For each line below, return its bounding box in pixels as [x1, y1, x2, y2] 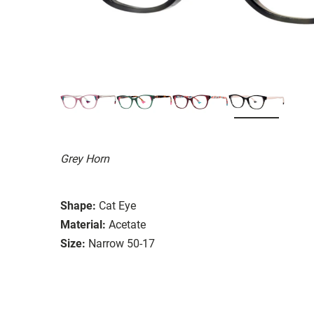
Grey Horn [60, 151, 109, 165]
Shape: [60, 198, 96, 212]
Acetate [109, 217, 146, 231]
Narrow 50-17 [88, 236, 155, 250]
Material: [60, 217, 106, 231]
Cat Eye [99, 198, 136, 212]
